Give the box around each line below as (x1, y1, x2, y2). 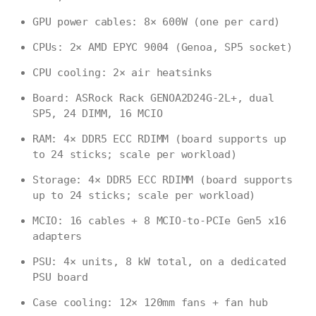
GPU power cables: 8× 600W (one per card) (32, 16, 281, 29)
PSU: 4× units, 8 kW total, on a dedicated (32, 255, 286, 269)
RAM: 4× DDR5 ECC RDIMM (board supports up (32, 133, 286, 146)
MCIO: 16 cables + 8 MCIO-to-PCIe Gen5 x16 (32, 214, 286, 228)
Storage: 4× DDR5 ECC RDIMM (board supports (32, 174, 293, 187)
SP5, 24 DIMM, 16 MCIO (32, 107, 163, 121)
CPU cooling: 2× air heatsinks (32, 66, 212, 80)
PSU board (32, 271, 89, 284)
